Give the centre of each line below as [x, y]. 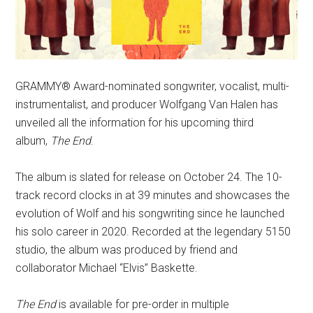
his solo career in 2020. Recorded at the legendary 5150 [153, 232]
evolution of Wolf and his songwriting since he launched [150, 214]
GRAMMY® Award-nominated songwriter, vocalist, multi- [153, 87]
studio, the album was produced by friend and [127, 250]
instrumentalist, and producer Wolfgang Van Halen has [147, 105]
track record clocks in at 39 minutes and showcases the [153, 196]
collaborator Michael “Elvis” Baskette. [108, 268]
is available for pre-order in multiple [143, 305]
